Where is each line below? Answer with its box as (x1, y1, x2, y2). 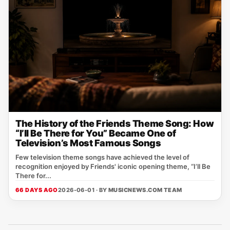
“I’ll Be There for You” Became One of (15, 128, 176, 139)
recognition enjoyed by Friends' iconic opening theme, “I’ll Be (15, 162, 210, 170)
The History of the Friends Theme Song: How (15, 118, 214, 129)
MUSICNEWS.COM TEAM (108, 186, 182, 194)
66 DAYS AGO (15, 186, 58, 194)
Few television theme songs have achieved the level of (15, 153, 189, 161)
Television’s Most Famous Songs (15, 138, 161, 148)
